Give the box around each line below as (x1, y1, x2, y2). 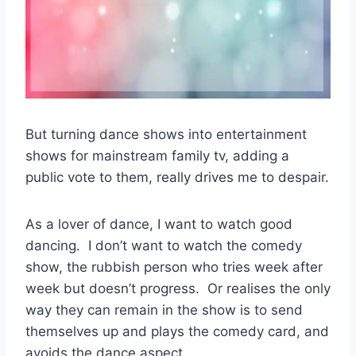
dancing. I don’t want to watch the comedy (25, 237, 302, 253)
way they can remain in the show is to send (25, 301, 303, 318)
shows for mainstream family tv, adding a (25, 147, 289, 164)
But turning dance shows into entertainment (25, 126, 307, 142)
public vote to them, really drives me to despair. (25, 168, 329, 185)
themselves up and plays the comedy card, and (25, 323, 329, 339)
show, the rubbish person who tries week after (25, 258, 323, 275)
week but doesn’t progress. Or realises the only (25, 280, 331, 296)
